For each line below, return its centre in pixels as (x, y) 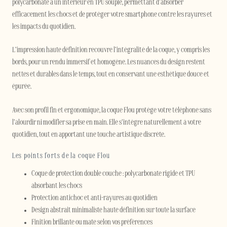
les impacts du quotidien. (44, 27)
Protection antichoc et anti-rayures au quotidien (94, 198)
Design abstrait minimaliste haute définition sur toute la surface (113, 210)
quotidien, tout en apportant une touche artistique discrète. (89, 135)
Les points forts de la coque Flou (61, 157)
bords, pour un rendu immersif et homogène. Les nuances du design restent (109, 63)
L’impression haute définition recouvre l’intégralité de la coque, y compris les (111, 51)
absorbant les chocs (56, 186)
